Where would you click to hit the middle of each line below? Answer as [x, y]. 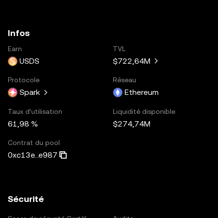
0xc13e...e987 [33, 155]
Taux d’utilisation [35, 111]
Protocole [24, 80]
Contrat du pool [34, 142]
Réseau [125, 80]
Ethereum [142, 92]
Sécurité [26, 199]
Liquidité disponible [144, 111]
